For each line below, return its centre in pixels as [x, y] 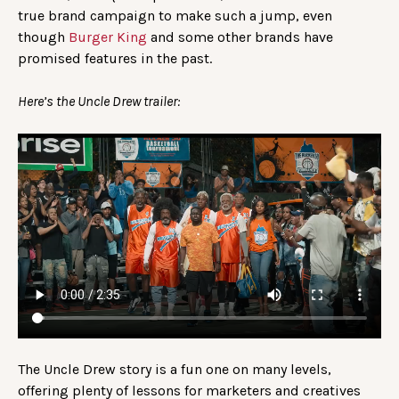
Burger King [108, 37]
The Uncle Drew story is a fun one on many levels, [175, 370]
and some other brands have [240, 37]
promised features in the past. [117, 58]
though [43, 37]
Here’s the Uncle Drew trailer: [100, 101]
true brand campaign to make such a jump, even [175, 15]
